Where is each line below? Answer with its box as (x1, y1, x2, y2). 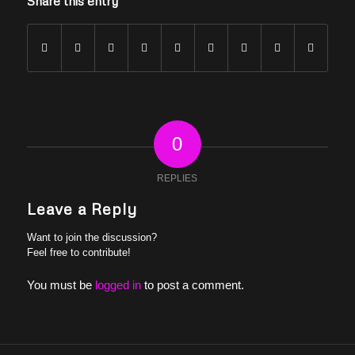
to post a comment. (140, 277, 244, 292)
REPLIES (157, 172, 198, 184)
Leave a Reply (26, 198, 137, 218)
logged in (94, 277, 141, 292)
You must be (26, 277, 95, 292)
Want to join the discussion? (26, 231, 157, 243)
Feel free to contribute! (26, 246, 131, 258)
